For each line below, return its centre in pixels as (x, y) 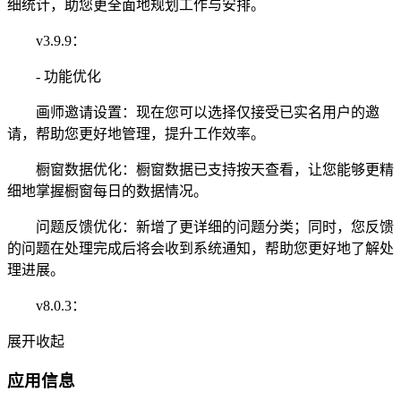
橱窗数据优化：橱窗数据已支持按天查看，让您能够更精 (200, 169)
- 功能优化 (54, 76)
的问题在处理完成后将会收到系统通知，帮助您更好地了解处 (200, 248)
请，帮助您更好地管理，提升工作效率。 (136, 133)
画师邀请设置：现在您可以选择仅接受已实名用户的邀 (193, 112)
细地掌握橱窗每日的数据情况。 (107, 191)
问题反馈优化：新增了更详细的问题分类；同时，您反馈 (200, 226)
